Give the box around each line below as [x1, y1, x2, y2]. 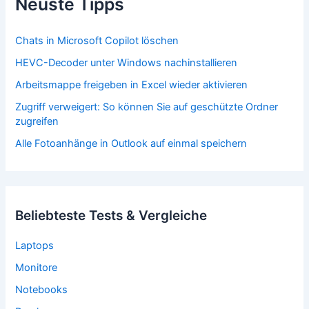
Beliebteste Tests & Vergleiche [15, 208, 208, 224]
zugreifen [15, 115, 59, 128]
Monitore [15, 261, 58, 275]
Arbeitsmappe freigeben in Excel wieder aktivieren [15, 79, 248, 92]
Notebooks [15, 283, 68, 297]
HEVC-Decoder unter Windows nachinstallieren [15, 57, 238, 70]
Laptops [15, 239, 54, 252]
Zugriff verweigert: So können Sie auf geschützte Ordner [15, 101, 279, 114]
